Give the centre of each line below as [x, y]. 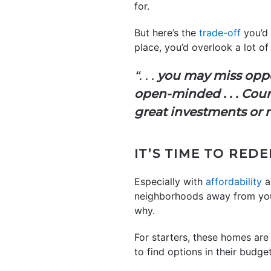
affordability [234, 181]
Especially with [170, 181]
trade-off [220, 33]
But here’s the [167, 33]
